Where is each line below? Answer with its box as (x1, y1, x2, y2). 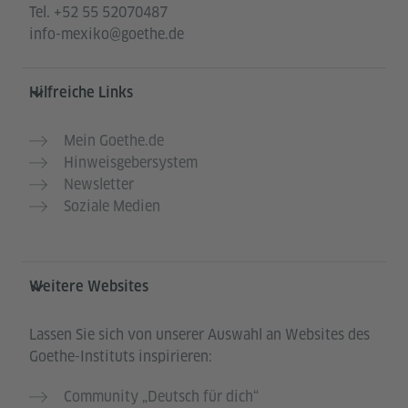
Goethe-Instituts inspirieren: (29, 346, 212, 366)
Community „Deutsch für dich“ (64, 386, 259, 406)
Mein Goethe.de (64, 130, 164, 150)
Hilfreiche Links (29, 83, 133, 101)
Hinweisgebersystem (64, 152, 198, 172)
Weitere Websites (29, 277, 148, 295)
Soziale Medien (64, 196, 160, 216)
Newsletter (64, 174, 134, 194)
